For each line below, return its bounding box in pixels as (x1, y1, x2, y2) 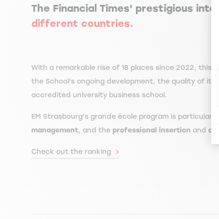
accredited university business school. (31, 91, 167, 99)
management (31, 126, 78, 134)
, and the (78, 126, 112, 134)
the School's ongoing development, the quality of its (31, 77, 218, 86)
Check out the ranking (31, 148, 113, 156)
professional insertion (112, 126, 191, 134)
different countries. (31, 18, 136, 29)
